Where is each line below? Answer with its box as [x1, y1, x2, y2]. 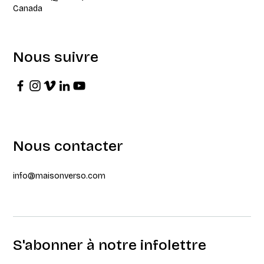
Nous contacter [13, 137, 124, 156]
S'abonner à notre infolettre [13, 236, 207, 255]
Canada [13, 3, 43, 14]
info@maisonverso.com [13, 171, 106, 181]
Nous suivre [13, 48, 99, 67]
